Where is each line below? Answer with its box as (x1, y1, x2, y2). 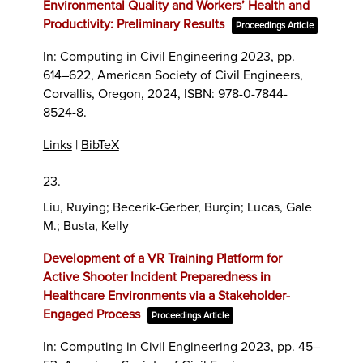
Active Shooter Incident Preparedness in (42, 268, 271, 285)
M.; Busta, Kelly (42, 217, 129, 234)
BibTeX (80, 136, 119, 153)
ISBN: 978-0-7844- (183, 85, 288, 102)
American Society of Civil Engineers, (96, 66, 303, 83)
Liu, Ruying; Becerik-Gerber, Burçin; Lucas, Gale (42, 199, 312, 216)
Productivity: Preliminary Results (42, 15, 224, 32)
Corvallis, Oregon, (42, 85, 147, 102)
